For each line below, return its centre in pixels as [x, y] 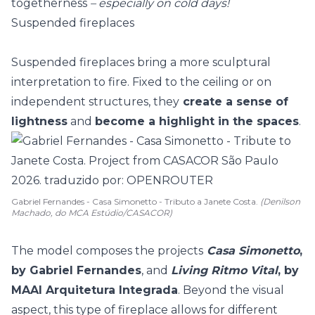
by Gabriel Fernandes [76, 270]
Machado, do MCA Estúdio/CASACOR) [92, 213]
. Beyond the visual [231, 290]
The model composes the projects [107, 251]
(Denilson [280, 201]
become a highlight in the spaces [197, 121]
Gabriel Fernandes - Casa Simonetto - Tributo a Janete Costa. [136, 201]
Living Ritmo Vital [224, 270]
